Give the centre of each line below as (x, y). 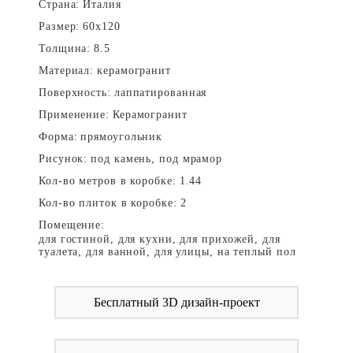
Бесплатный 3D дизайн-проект (176, 302)
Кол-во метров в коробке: (108, 181)
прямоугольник (122, 137)
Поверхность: (75, 93)
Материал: (67, 71)
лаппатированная (160, 93)
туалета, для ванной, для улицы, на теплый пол (167, 252)
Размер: (59, 26)
